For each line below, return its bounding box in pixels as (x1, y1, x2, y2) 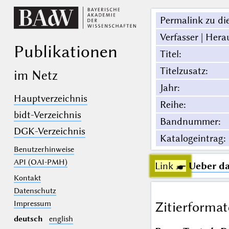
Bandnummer (159, 116, 218, 128)
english (49, 214, 73, 224)
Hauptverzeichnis (13, 93, 87, 105)
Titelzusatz (159, 65, 205, 77)
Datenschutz (13, 186, 56, 195)
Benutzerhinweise (13, 145, 74, 154)
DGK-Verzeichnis (13, 125, 85, 138)
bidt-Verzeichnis (13, 109, 81, 121)
